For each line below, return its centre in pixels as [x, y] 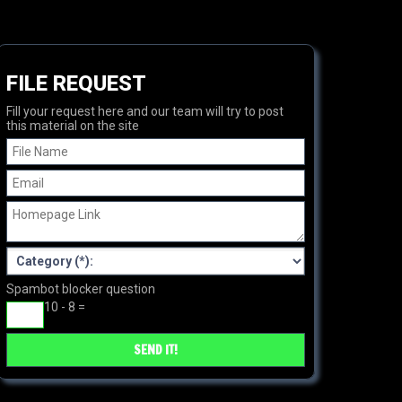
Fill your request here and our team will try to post [145, 111]
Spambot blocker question [81, 289]
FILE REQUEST [76, 83]
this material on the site [73, 126]
